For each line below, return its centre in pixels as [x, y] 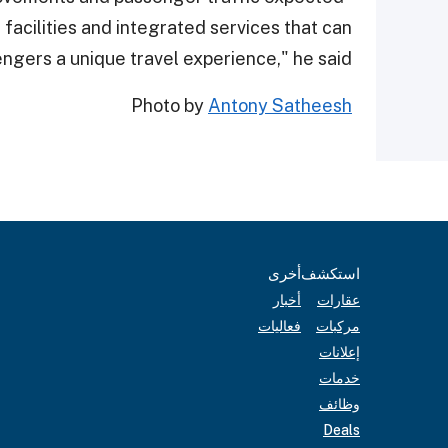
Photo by [169, 105]
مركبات [338, 326]
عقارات [338, 300]
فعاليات [279, 326]
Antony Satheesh [280, 105]
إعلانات [339, 352]
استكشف [330, 273]
